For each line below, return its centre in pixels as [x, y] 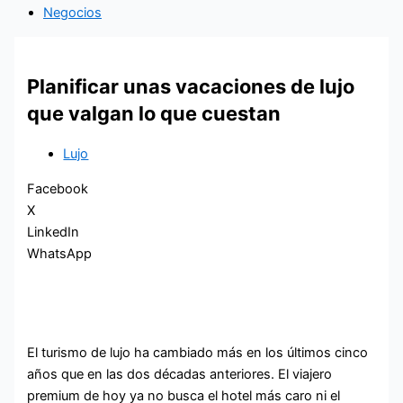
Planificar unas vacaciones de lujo [191, 86]
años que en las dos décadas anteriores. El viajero [180, 375]
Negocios [72, 13]
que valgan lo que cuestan [154, 113]
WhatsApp [60, 253]
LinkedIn [54, 232]
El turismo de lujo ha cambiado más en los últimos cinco [198, 353]
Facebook [58, 188]
